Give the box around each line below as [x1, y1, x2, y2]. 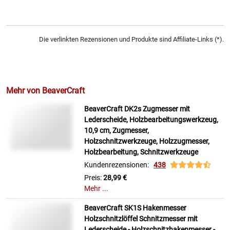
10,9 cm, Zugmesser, [84, 126, 149, 135]
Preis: [84, 174, 103, 182]
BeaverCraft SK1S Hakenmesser [84, 204, 186, 213]
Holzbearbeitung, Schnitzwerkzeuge [84, 148, 198, 157]
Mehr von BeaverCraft [6, 86, 85, 95]
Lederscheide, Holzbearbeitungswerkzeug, [84, 116, 218, 124]
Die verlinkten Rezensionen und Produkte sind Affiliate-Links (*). [39, 35, 224, 43]
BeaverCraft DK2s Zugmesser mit [84, 105, 190, 113]
